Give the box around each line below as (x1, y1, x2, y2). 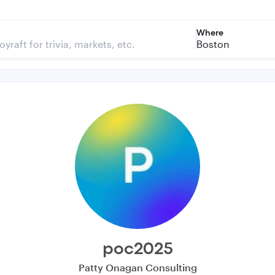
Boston (196, 38, 230, 50)
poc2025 (102, 242, 173, 257)
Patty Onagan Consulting (78, 261, 197, 273)
